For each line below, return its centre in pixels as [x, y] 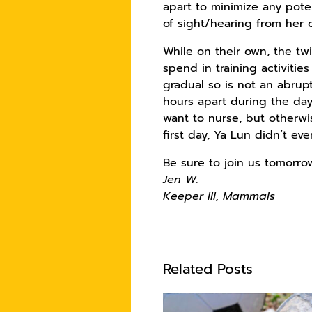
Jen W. [181, 180]
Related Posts [208, 269]
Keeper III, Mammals [219, 196]
